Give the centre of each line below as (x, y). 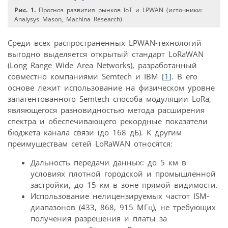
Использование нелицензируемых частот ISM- (120, 196)
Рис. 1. (25, 10)
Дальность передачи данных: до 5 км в (108, 162)
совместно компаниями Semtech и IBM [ (86, 76)
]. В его (183, 76)
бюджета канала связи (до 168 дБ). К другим (95, 132)
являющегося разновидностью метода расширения (106, 110)
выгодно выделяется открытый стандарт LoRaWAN (106, 54)
